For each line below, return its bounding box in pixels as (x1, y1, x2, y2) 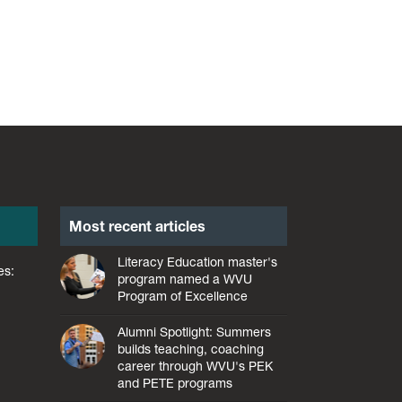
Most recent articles (69, 216, 206, 235)
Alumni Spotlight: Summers (118, 324, 272, 341)
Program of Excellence (118, 288, 249, 305)
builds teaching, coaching (118, 341, 265, 358)
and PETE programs (118, 375, 233, 392)
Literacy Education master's (118, 254, 278, 271)
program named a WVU (118, 271, 253, 288)
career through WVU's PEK (118, 358, 274, 375)
